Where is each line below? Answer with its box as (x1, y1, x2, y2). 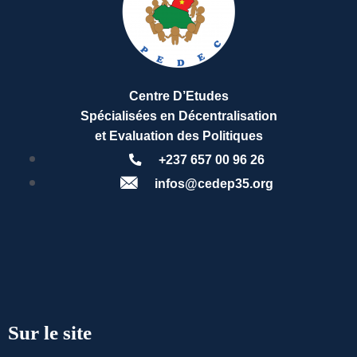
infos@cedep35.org (155, 176, 274, 190)
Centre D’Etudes (128, 88, 229, 103)
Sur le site (8, 322, 92, 344)
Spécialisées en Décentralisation (80, 108, 277, 123)
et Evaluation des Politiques (94, 128, 263, 143)
